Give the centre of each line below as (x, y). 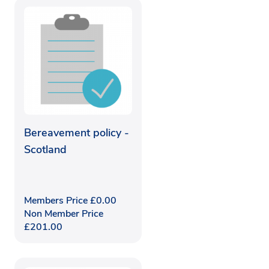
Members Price (57, 200)
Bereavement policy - (77, 132)
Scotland (45, 149)
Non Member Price (64, 213)
